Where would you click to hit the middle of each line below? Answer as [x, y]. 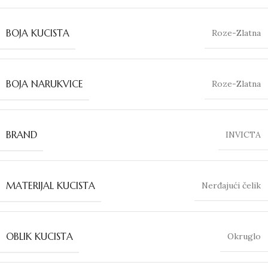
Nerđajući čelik [231, 185]
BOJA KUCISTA [38, 33]
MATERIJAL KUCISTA [51, 185]
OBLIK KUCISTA [39, 236]
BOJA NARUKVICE [45, 83]
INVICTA [243, 134]
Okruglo [244, 236]
